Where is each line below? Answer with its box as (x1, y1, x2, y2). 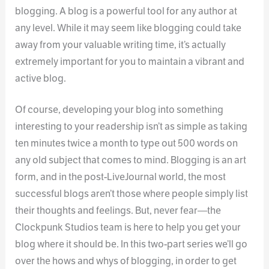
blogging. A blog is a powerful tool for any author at (15, 4, 238, 17)
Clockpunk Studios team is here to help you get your (15, 221, 241, 234)
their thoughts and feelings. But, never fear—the (15, 204, 222, 217)
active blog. (15, 71, 67, 85)
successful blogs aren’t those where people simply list (15, 187, 249, 201)
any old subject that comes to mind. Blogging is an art (15, 154, 247, 167)
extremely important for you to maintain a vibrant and (15, 55, 245, 68)
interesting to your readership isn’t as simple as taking (15, 120, 248, 133)
